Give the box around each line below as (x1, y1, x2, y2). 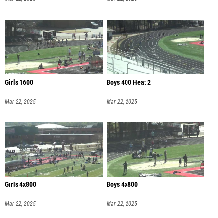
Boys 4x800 (106, 181, 138, 189)
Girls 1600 (5, 78, 33, 87)
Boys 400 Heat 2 (106, 78, 151, 87)
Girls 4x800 (5, 181, 36, 189)
